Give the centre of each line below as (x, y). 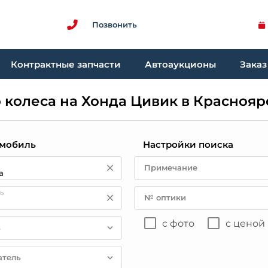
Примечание (170, 167)
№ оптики (165, 197)
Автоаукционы (180, 64)
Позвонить (115, 24)
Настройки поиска (188, 144)
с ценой (245, 223)
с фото (178, 223)
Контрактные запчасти (66, 64)
